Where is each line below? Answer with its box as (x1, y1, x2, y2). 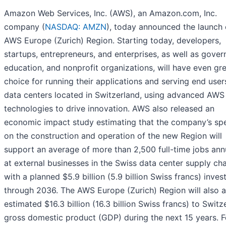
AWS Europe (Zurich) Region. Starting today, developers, (4, 35, 221, 46)
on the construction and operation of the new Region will (4, 131, 222, 141)
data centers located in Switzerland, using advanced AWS (4, 90, 224, 100)
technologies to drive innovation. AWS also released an (4, 103, 214, 114)
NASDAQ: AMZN (45, 22, 106, 32)
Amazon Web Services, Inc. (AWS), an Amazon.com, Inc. (4, 8, 217, 19)
